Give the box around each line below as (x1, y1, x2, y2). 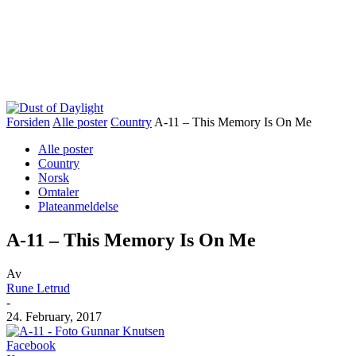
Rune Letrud (6, 281, 70, 295)
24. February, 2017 (6, 309, 102, 323)
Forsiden (6, 115, 50, 129)
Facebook (6, 338, 56, 352)
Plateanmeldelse (38, 199, 118, 213)
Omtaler (38, 185, 79, 199)
